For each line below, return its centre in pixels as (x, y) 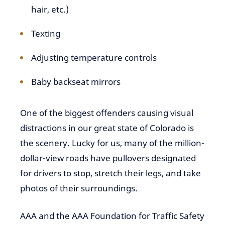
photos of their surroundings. (79, 188)
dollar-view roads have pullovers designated (108, 158)
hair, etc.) (50, 9)
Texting (46, 33)
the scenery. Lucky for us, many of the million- (112, 143)
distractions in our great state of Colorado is (107, 128)
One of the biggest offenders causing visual (107, 113)
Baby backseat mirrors (76, 81)
